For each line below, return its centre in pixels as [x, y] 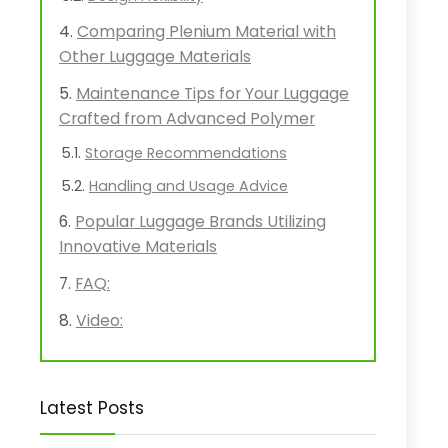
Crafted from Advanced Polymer [187, 118]
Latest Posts [92, 408]
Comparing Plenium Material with [206, 31]
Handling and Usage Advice [188, 186]
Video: [99, 320]
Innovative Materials [138, 246]
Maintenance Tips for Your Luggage [212, 93]
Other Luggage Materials [155, 56]
